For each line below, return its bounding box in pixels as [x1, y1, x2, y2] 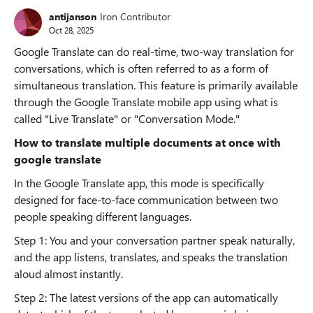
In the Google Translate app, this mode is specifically [14, 175, 264, 190]
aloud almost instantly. [14, 266, 123, 281]
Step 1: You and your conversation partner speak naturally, [14, 233, 295, 247]
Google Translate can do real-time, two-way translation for [14, 44, 294, 59]
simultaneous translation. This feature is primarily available [14, 78, 298, 92]
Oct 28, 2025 [49, 24, 94, 36]
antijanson [49, 9, 96, 23]
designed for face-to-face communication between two [14, 192, 278, 207]
